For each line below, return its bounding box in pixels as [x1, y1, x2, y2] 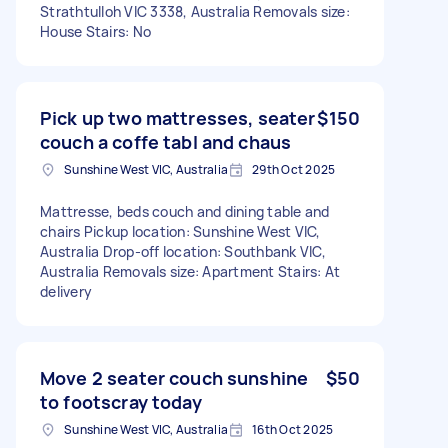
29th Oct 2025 [252, 160, 336, 178]
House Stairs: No [40, 21, 151, 41]
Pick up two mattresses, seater [40, 105, 316, 130]
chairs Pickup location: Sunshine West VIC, [40, 221, 321, 241]
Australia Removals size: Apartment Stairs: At [40, 261, 341, 281]
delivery [40, 281, 92, 301]
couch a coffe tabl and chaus [40, 129, 292, 154]
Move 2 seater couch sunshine [40, 365, 309, 390]
